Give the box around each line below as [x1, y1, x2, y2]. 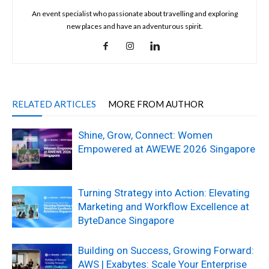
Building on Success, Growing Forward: [78, 244, 254, 256]
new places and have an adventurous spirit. [66, 22, 203, 31]
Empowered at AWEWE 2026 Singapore [78, 143, 255, 155]
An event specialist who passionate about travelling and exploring [31, 9, 238, 18]
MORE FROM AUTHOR [108, 98, 204, 109]
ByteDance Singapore [78, 214, 174, 226]
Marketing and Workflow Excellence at [78, 201, 249, 213]
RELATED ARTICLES [12, 98, 96, 109]
